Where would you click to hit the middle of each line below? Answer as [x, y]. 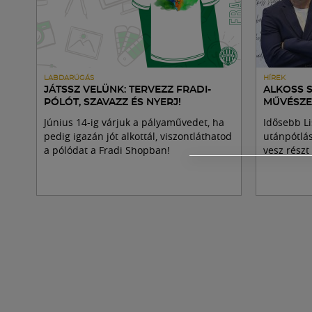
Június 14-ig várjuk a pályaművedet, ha [134, 122]
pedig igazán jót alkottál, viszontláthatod [138, 136]
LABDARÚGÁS [69, 78]
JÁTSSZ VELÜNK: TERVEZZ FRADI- [127, 90]
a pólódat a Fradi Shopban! [107, 150]
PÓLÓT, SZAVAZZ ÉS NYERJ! [112, 102]
